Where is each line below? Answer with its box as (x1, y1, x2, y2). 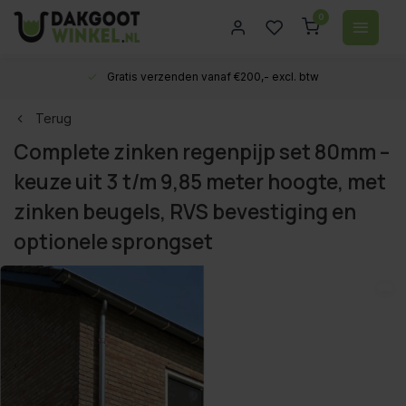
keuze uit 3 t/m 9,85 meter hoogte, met (14, 168, 386, 196)
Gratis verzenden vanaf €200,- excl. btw (107, 70, 319, 83)
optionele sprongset (14, 227, 213, 256)
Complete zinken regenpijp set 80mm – (14, 138, 390, 166)
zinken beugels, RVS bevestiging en (14, 198, 356, 226)
